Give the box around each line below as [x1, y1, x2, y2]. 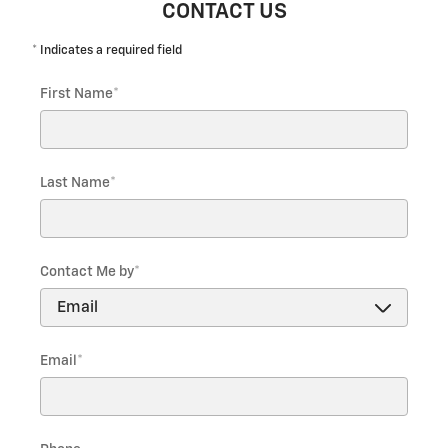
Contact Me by [40, 265, 134, 280]
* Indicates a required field [32, 44, 182, 58]
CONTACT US [161, 2, 287, 24]
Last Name [40, 176, 110, 191]
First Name [40, 87, 113, 102]
